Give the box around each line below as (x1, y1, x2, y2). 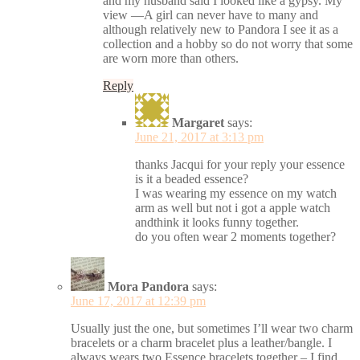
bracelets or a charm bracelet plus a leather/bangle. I (71, 335, 332, 350)
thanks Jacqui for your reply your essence (135, 157, 345, 171)
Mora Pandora (108, 279, 189, 293)
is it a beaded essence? (135, 171, 248, 186)
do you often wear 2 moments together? (135, 229, 336, 243)
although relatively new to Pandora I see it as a (103, 22, 338, 36)
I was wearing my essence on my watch (135, 186, 337, 200)
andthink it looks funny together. (135, 215, 299, 229)
